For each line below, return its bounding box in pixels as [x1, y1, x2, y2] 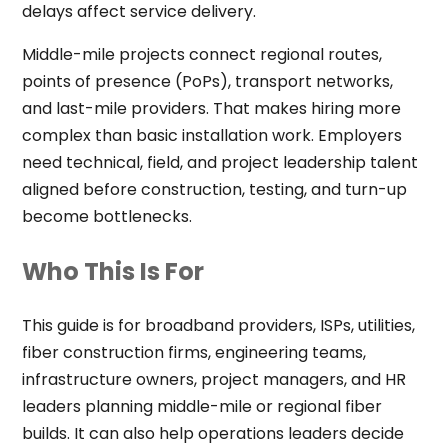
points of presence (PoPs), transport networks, [21, 69, 393, 93]
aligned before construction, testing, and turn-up [21, 177, 407, 201]
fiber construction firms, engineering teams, [21, 341, 366, 365]
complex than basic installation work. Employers [21, 123, 402, 147]
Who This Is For [21, 254, 204, 288]
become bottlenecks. [21, 204, 192, 228]
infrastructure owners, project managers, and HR [21, 368, 406, 392]
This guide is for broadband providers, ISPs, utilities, [21, 314, 415, 338]
